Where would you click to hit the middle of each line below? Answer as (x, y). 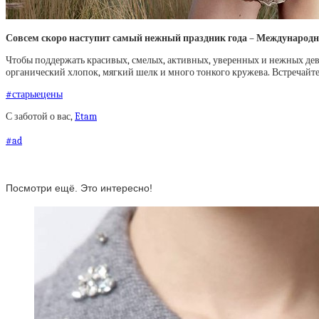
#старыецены (34, 94)
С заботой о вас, (40, 116)
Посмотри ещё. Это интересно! (79, 188)
